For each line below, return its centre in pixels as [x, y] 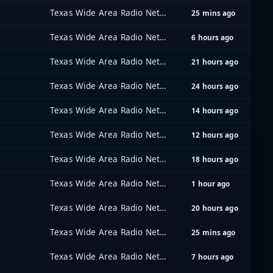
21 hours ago [215, 62]
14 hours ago [215, 111]
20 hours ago [215, 208]
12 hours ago [215, 135]
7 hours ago [213, 257]
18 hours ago [215, 159]
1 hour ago [211, 184]
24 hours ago [215, 86]
